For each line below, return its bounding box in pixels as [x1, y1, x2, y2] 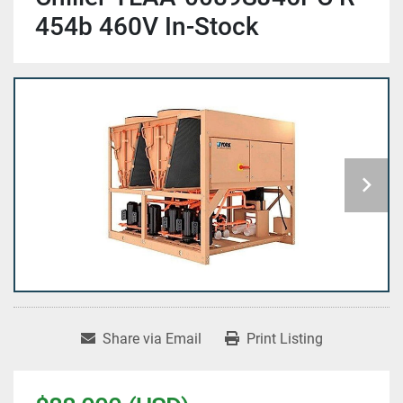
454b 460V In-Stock [35, 12, 259, 41]
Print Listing [246, 330, 323, 348]
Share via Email [102, 330, 201, 348]
